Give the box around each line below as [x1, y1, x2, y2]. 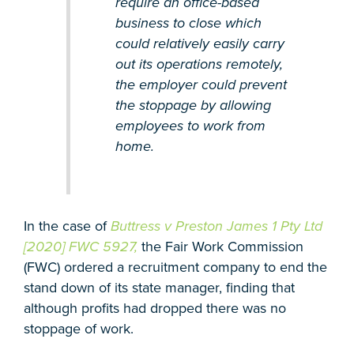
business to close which [115, 13, 262, 32]
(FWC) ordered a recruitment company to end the [24, 258, 327, 277]
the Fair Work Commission [141, 238, 303, 256]
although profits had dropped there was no [24, 299, 286, 318]
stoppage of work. [24, 320, 134, 338]
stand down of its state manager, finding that [24, 279, 295, 297]
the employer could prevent [115, 75, 287, 93]
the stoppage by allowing [115, 96, 271, 114]
